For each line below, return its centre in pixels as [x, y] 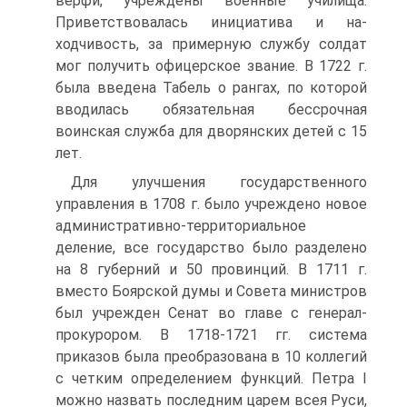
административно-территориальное [181, 226]
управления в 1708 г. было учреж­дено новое [211, 204]
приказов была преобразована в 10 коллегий [211, 357]
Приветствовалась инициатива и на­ [211, 22]
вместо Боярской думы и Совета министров [211, 291]
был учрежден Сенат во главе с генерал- [211, 313]
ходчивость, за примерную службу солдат [211, 44]
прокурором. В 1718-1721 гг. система [211, 335]
